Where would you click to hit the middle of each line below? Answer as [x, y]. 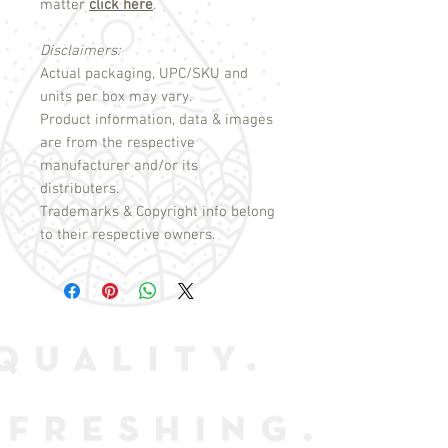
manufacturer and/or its [119, 166]
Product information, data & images [156, 120]
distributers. [79, 189]
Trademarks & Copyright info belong [157, 212]
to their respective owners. [127, 235]
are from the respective [117, 143]
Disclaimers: [80, 51]
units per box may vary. [116, 97]
